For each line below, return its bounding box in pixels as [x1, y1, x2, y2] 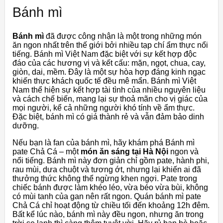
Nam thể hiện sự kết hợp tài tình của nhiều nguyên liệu [12, 85, 206, 94]
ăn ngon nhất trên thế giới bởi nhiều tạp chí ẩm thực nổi [12, 40, 208, 49]
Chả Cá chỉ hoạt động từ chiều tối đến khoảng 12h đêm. [12, 201, 210, 210]
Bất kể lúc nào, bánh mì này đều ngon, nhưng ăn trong [12, 210, 204, 219]
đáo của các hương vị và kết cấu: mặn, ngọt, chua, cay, [12, 58, 206, 67]
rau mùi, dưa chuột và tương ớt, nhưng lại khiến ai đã [12, 165, 201, 174]
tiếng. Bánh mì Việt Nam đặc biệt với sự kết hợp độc [12, 49, 197, 58]
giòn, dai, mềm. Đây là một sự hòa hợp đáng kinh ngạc [12, 67, 206, 76]
